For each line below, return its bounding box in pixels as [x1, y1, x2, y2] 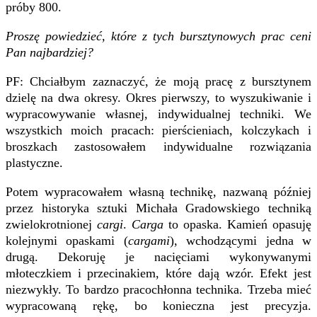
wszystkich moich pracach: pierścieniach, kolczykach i [6, 122, 311, 137]
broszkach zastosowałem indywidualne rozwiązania [6, 139, 311, 154]
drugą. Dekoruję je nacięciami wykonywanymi [6, 249, 311, 264]
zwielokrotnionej [6, 217, 97, 231]
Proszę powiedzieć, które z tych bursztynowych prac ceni [6, 28, 311, 43]
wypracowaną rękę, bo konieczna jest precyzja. [6, 298, 311, 313]
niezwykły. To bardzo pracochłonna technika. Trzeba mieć [6, 282, 311, 296]
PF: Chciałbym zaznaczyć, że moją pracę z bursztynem [6, 74, 311, 88]
